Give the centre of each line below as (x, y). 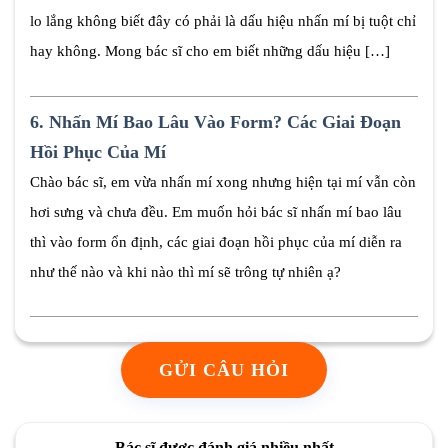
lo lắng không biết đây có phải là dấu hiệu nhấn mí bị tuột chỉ (223, 21)
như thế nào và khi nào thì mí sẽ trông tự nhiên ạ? (185, 271)
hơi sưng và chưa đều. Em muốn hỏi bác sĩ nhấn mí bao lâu (216, 211)
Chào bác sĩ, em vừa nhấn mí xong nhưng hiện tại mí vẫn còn (223, 181)
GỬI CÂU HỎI (224, 370)
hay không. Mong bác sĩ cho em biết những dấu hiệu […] (210, 51)
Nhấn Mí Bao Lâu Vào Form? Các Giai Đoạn (225, 121)
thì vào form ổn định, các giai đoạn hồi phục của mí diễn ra (216, 241)
